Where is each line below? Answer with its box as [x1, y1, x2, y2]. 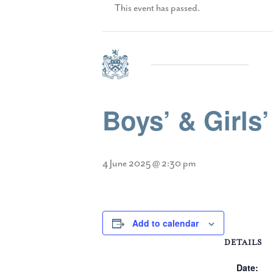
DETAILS [224, 237, 262, 247]
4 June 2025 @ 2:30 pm [102, 157, 196, 169]
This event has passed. [115, 2, 200, 14]
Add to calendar [132, 216, 199, 229]
